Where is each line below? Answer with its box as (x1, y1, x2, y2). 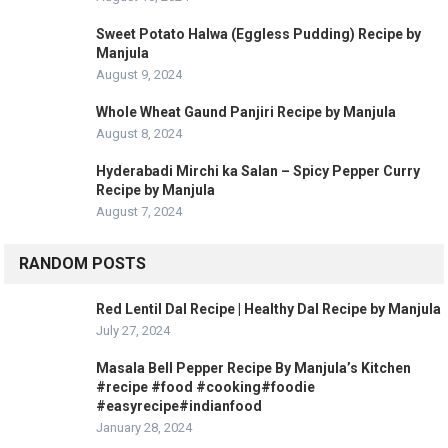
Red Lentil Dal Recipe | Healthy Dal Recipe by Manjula (96, 300, 442, 317)
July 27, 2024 (96, 322, 171, 338)
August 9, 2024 (96, 66, 183, 82)
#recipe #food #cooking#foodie (96, 378, 316, 395)
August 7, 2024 (96, 203, 183, 219)
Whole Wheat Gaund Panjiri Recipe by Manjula (96, 103, 397, 120)
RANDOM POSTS (19, 253, 147, 273)
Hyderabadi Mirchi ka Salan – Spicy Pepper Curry (96, 162, 421, 179)
